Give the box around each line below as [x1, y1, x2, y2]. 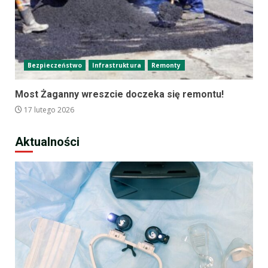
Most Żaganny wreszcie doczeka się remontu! [15, 89, 224, 100]
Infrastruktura [92, 61, 141, 70]
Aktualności [15, 135, 80, 150]
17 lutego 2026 [22, 105, 74, 115]
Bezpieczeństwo [28, 61, 83, 70]
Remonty [151, 61, 181, 70]
